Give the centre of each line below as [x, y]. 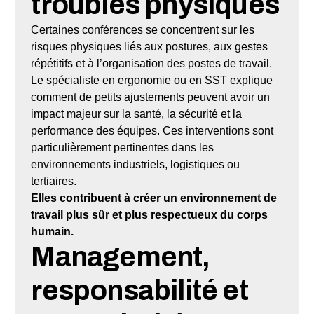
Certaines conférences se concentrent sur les [143, 29]
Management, [121, 257]
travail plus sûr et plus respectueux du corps [150, 214]
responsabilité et [139, 290]
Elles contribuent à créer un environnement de [154, 198]
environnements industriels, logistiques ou [136, 164]
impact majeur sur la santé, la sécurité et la [137, 114]
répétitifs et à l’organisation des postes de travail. [152, 63]
